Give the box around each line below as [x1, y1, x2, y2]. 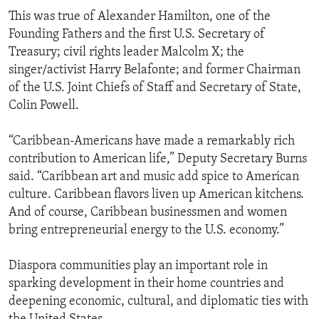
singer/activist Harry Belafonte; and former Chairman [9, 63, 300, 78]
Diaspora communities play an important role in [9, 259, 268, 273]
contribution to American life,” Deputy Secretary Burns [9, 152, 307, 167]
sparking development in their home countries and [9, 277, 284, 291]
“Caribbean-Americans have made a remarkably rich [9, 135, 295, 149]
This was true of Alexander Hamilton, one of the [9, 10, 271, 24]
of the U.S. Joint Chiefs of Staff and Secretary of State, [9, 81, 301, 95]
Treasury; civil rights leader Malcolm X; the [9, 46, 244, 60]
